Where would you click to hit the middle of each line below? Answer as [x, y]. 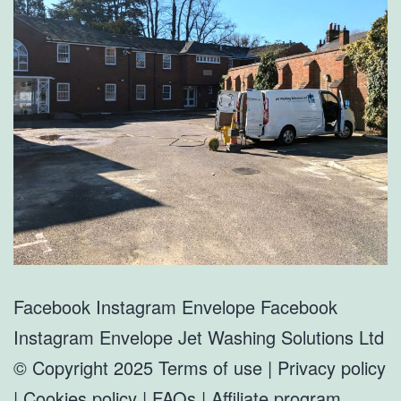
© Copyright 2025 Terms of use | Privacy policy [200, 367]
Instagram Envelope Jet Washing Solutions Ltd [199, 337]
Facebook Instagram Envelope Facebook [175, 306]
